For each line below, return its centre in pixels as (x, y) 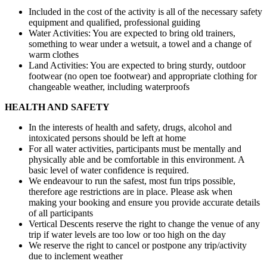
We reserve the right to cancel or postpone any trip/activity (138, 246)
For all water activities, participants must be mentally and (135, 149)
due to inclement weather (76, 256)
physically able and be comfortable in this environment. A (136, 160)
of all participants (61, 213)
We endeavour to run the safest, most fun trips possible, (132, 181)
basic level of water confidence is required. (109, 170)
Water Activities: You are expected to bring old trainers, (132, 33)
